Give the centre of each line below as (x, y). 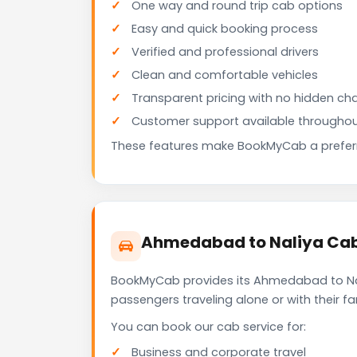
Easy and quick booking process (225, 29)
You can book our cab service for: (208, 327)
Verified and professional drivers (225, 52)
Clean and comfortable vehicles (225, 75)
